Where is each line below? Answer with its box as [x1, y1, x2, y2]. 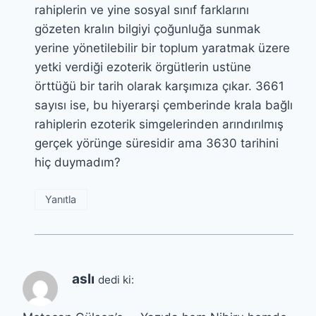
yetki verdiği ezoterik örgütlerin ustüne [35, 60, 251, 75]
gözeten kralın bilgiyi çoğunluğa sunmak [35, 22, 260, 37]
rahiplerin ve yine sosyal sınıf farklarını [35, 3, 249, 18]
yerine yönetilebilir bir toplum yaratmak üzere [35, 41, 290, 56]
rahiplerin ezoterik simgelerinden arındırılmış [35, 117, 284, 132]
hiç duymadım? [35, 155, 121, 170]
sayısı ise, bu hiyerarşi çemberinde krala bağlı [35, 98, 293, 113]
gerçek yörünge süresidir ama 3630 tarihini [35, 136, 279, 151]
